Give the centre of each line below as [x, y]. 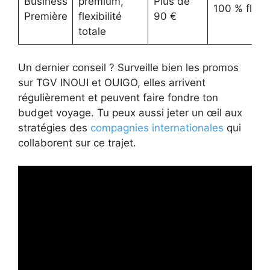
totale [92, 32]
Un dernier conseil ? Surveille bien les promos [128, 67]
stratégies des [54, 127]
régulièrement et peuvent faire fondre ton [118, 97]
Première [46, 17]
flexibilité [100, 17]
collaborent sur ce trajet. [77, 143]
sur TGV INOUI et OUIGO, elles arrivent [112, 82]
